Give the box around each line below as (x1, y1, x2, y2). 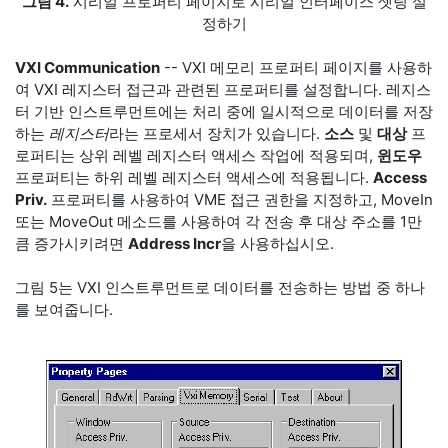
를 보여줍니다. (15, 300, 113, 319)
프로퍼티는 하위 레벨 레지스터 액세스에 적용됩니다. (15, 168, 373, 187)
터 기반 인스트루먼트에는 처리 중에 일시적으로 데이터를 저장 (15, 102, 433, 121)
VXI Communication (15, 58, 160, 77)
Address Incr (128, 234, 221, 253)
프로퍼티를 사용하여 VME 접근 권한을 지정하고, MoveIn (47, 190, 433, 209)
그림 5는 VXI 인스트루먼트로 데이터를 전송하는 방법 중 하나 (15, 278, 425, 297)
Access (373, 168, 427, 187)
